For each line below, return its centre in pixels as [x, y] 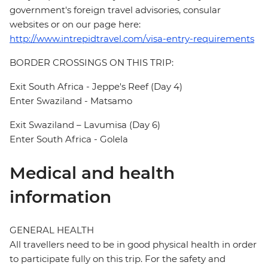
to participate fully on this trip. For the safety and [118, 259]
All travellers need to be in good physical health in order [133, 245]
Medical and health [92, 173]
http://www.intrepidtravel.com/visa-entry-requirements [132, 39]
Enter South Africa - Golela [69, 139]
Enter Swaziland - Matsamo [71, 101]
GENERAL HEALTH [52, 230]
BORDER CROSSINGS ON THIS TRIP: [92, 63]
